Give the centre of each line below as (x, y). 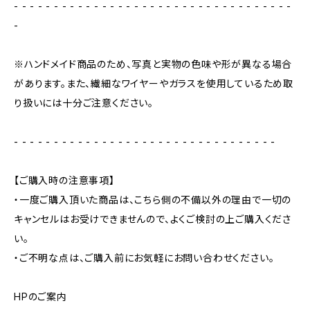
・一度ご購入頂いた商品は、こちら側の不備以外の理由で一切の (153, 200)
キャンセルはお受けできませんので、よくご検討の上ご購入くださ (153, 219)
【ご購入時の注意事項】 (64, 180)
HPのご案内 (40, 297)
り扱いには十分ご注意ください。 (84, 103)
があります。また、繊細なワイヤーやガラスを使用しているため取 (154, 83)
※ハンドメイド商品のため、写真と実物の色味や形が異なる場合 (153, 64)
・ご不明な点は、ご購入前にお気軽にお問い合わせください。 (144, 258)
